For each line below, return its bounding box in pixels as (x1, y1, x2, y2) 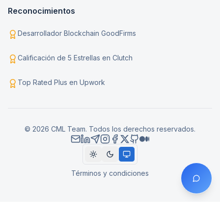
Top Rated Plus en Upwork (18, 78, 105, 86)
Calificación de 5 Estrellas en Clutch (18, 53, 133, 62)
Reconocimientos (8, 5, 75, 16)
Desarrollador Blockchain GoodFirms (18, 28, 136, 37)
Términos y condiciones (71, 168, 149, 177)
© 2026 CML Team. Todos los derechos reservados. (25, 124, 195, 133)
